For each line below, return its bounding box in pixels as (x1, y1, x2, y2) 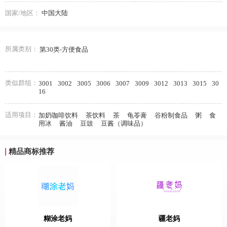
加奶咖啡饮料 (39, 111, 78, 119)
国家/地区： (5, 9, 40, 17)
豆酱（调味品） (101, 120, 147, 127)
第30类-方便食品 (39, 46, 88, 53)
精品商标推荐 (8, 147, 54, 156)
